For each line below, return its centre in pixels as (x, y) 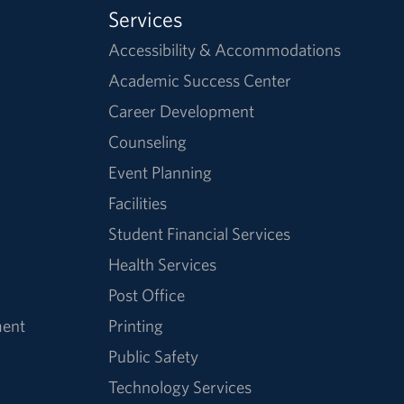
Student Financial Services (200, 234)
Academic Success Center (200, 81)
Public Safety (154, 357)
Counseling (148, 142)
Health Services (163, 265)
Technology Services (180, 387)
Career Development (182, 111)
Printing (136, 326)
